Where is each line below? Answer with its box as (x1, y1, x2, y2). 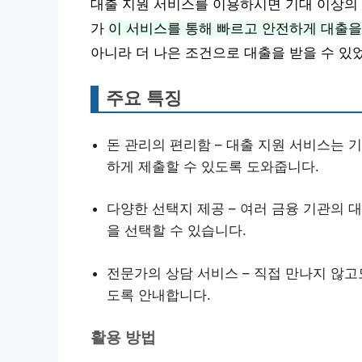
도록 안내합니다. (107, 286, 211, 303)
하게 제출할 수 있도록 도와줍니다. (107, 158, 319, 175)
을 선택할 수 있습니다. (107, 222, 246, 238)
